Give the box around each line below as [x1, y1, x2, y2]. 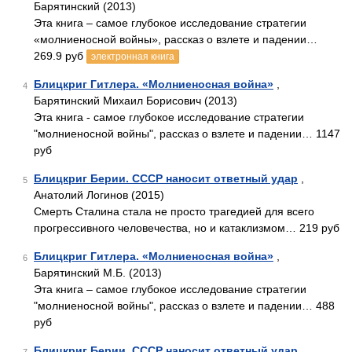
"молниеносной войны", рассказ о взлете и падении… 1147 [34, 127, 340, 140]
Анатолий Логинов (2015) [34, 189, 164, 201]
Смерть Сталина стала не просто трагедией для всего [34, 205, 314, 218]
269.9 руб [34, 49, 86, 62]
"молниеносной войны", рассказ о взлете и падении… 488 [34, 299, 335, 312]
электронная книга [91, 51, 174, 62]
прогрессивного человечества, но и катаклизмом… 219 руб [34, 222, 339, 234]
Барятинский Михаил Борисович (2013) [34, 94, 237, 107]
